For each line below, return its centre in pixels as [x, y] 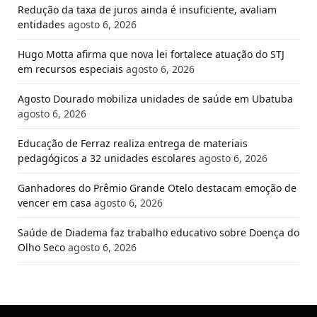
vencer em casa [54, 203]
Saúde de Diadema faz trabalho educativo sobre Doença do [158, 233]
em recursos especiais [70, 69]
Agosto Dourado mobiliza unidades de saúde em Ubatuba [155, 99]
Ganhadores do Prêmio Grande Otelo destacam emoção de [157, 188]
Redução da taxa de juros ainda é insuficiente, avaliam [147, 10]
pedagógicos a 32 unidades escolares [107, 158]
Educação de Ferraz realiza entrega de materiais [133, 144]
